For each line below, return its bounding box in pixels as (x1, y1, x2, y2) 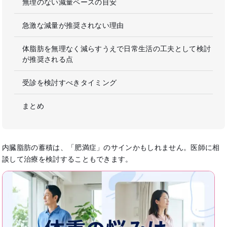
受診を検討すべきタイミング (22, 78, 117, 87)
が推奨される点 (22, 55, 73, 64)
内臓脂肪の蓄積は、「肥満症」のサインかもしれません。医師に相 (2, 143, 220, 152)
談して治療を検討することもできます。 (2, 155, 133, 164)
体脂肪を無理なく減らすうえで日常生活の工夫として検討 (22, 44, 211, 53)
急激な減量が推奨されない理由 (22, 21, 124, 30)
